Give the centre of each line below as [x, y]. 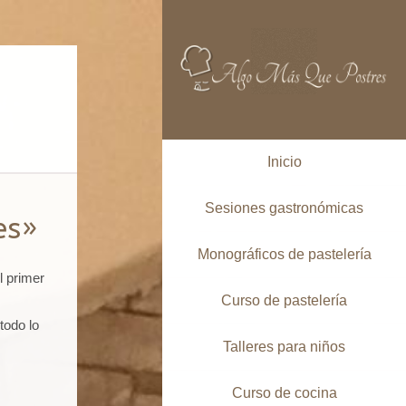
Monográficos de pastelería [284, 254]
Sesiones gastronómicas [285, 208]
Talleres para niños [285, 346]
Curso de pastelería [285, 300]
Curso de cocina [284, 392]
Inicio [284, 161]
